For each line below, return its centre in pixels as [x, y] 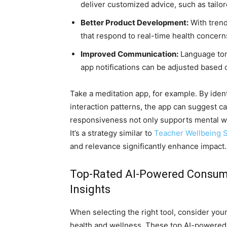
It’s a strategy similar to [112, 133]
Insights [90, 190]
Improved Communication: [129, 54]
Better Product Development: [135, 23]
